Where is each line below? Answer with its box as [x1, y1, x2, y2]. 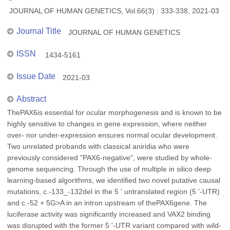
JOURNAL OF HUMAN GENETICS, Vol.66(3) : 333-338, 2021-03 [7, 7, 221, 15]
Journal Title [16, 27, 61, 35]
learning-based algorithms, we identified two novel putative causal [7, 176, 220, 184]
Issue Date [16, 72, 55, 81]
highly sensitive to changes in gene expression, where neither [7, 120, 207, 128]
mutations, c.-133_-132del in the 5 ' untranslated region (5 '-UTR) [7, 187, 220, 196]
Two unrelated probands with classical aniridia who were [7, 142, 189, 150]
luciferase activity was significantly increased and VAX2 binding [7, 210, 210, 218]
